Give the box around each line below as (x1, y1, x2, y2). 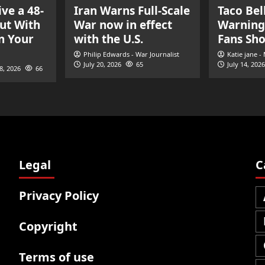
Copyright (18, 218, 77, 234)
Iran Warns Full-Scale (74, 3, 190, 18)
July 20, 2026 (83, 60, 121, 69)
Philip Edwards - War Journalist (83, 50, 179, 59)
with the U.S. (74, 31, 143, 47)
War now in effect (74, 17, 172, 33)
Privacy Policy (18, 188, 99, 203)
